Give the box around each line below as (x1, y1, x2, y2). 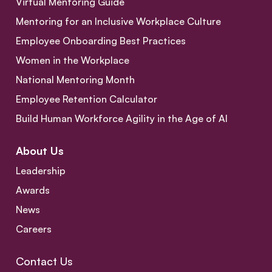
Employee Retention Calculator (16, 93, 157, 106)
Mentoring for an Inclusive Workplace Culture (16, 15, 221, 28)
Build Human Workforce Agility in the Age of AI (16, 112, 228, 125)
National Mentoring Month (16, 73, 135, 86)
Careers (16, 223, 52, 236)
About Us (16, 144, 64, 158)
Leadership (16, 165, 66, 177)
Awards (16, 184, 50, 197)
